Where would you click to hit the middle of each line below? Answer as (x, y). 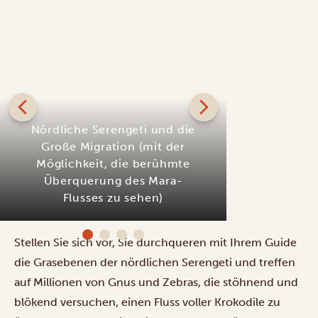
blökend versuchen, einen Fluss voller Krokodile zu (147, 302)
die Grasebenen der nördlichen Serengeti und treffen (155, 262)
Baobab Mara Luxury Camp (150, 248)
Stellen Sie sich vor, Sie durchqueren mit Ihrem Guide (155, 242)
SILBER (236, 13)
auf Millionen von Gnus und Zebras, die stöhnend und (156, 282)
